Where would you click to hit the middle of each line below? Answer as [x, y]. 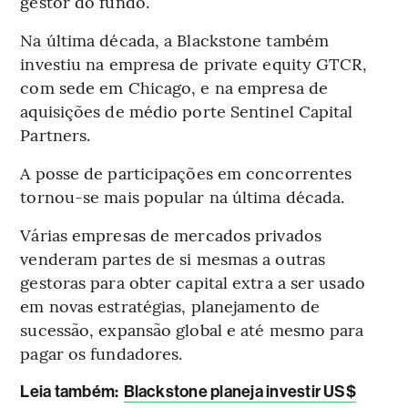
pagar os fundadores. [102, 353]
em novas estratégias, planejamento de [170, 306]
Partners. [56, 135]
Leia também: [70, 392]
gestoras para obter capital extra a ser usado [193, 282]
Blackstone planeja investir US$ [240, 392]
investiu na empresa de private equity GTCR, [194, 64]
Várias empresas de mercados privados [171, 235]
